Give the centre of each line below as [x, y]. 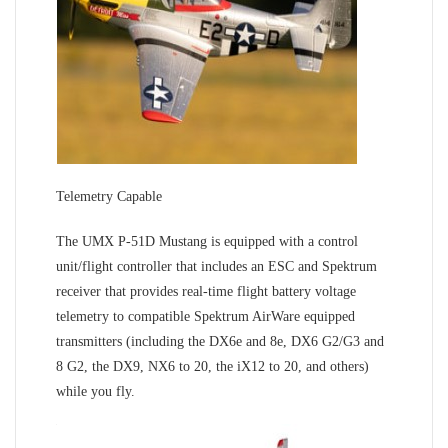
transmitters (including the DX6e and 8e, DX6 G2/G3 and [220, 341]
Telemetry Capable [109, 196]
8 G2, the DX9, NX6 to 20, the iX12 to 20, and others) [212, 366]
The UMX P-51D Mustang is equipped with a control [207, 241]
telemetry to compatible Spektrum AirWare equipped [205, 316]
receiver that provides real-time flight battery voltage [206, 291]
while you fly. [95, 391]
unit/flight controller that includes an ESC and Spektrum [216, 266]
